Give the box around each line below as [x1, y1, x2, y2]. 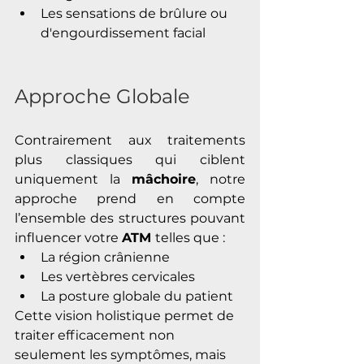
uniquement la [15, 171, 132, 188]
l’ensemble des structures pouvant [15, 210, 245, 227]
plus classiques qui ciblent [15, 152, 245, 168]
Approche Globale [15, 84, 190, 109]
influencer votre [15, 230, 122, 246]
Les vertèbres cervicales [41, 269, 195, 285]
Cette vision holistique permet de [15, 308, 237, 324]
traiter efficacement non [15, 327, 178, 344]
